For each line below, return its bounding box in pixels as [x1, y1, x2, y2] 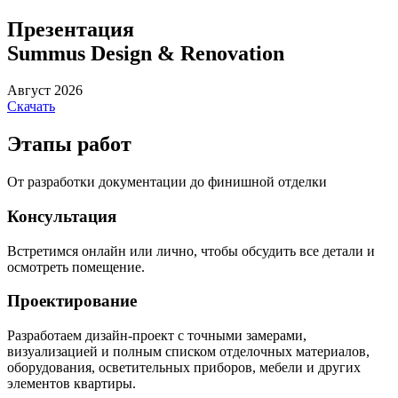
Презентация [7, 17, 134, 41]
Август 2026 [7, 83, 83, 99]
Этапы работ [7, 132, 131, 156]
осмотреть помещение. [7, 259, 145, 275]
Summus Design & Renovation [7, 41, 284, 65]
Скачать [7, 99, 55, 115]
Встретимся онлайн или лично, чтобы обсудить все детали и [7, 243, 375, 259]
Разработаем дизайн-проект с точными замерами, [7, 328, 306, 344]
